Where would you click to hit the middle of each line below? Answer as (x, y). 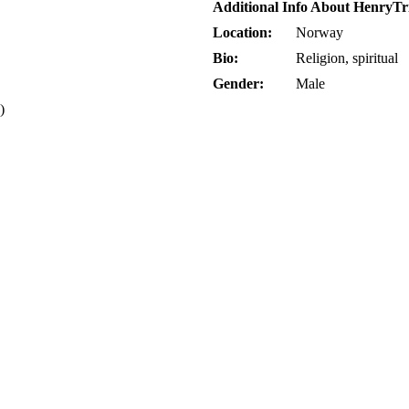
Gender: (238, 84)
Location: (242, 33)
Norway (320, 33)
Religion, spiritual (347, 58)
